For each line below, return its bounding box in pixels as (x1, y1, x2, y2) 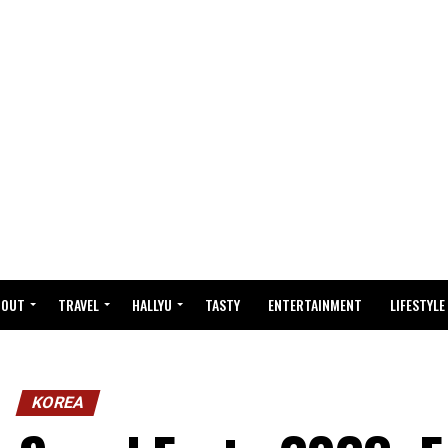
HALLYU (132, 294, 172, 315)
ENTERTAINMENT (268, 294, 362, 315)
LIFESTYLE (390, 294, 445, 315)
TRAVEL (58, 294, 99, 315)
